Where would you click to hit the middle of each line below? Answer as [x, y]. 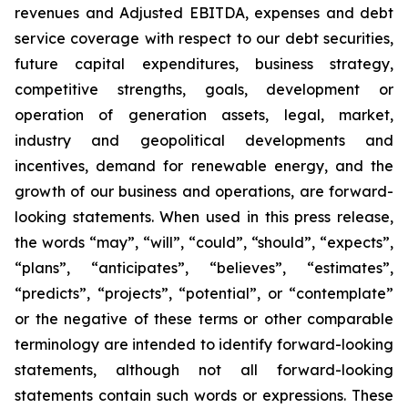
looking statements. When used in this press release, [204, 217]
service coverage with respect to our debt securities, [204, 38]
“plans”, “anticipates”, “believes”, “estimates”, [204, 268]
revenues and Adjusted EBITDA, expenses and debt [204, 13]
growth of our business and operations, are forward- [204, 191]
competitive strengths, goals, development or [204, 89]
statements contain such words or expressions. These [204, 395]
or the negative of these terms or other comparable [204, 319]
